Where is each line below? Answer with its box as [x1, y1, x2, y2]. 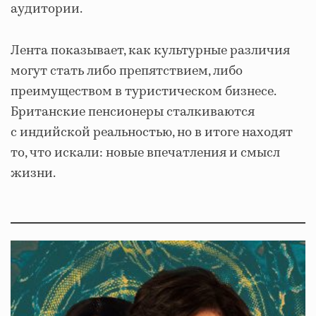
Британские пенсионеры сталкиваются [11, 103, 255, 122]
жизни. [11, 164, 56, 183]
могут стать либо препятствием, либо [11, 62, 243, 81]
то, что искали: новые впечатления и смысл [11, 144, 280, 163]
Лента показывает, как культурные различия [11, 42, 290, 61]
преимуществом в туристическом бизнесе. [11, 83, 276, 102]
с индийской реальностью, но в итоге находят [11, 123, 293, 142]
